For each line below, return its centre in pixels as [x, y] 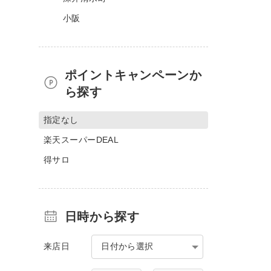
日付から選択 [127, 246]
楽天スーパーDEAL [81, 139]
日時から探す [102, 216]
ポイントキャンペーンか [133, 75]
